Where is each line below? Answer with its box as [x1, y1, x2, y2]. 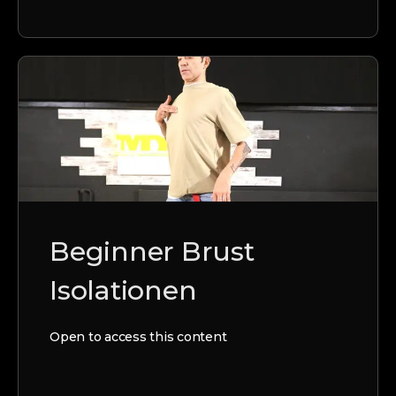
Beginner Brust [49, 234, 255, 268]
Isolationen [49, 273, 197, 307]
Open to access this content [49, 328, 227, 345]
